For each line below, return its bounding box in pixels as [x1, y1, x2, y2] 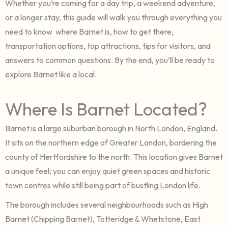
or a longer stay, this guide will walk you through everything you [5, 12, 222, 22]
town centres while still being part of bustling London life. [5, 180, 201, 190]
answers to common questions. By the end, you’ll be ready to [5, 54, 215, 65]
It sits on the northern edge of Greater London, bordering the [5, 137, 217, 148]
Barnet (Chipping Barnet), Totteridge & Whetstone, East [5, 213, 201, 224]
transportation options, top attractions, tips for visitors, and [5, 40, 211, 51]
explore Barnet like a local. [5, 69, 97, 79]
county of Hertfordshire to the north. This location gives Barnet [5, 151, 223, 162]
